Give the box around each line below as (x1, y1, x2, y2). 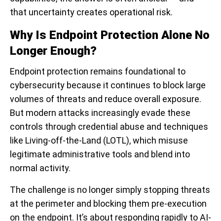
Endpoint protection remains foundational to (10, 66, 185, 77)
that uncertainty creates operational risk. (10, 7, 173, 18)
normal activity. (10, 163, 71, 174)
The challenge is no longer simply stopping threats (10, 184, 210, 195)
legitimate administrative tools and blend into (10, 149, 190, 160)
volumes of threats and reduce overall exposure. (10, 94, 201, 105)
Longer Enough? (10, 44, 97, 58)
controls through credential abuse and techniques (10, 121, 208, 132)
